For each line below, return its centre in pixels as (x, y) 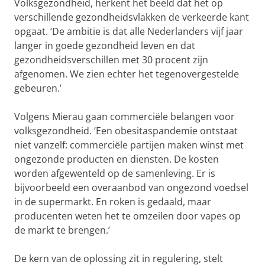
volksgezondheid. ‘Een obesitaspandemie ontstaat (126, 131)
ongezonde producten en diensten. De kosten (117, 159)
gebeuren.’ (38, 88)
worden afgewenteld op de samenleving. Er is (115, 174)
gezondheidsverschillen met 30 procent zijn (111, 60)
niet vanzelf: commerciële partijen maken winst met (129, 145)
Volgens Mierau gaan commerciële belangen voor (125, 117)
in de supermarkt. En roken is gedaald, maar (113, 202)
